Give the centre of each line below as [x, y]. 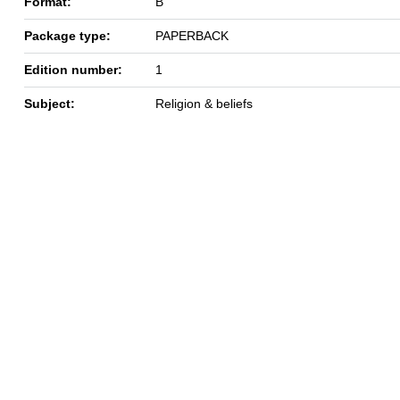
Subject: [50, 103]
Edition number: [73, 69]
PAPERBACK [192, 35]
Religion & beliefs [204, 103]
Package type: [67, 35]
